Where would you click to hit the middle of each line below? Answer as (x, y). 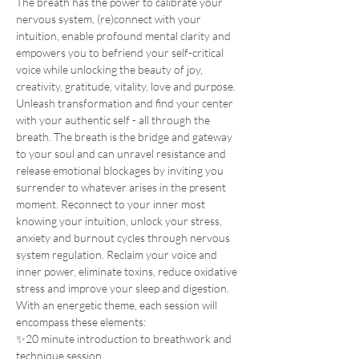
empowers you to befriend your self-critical (121, 53)
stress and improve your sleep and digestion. (123, 288)
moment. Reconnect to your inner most (112, 204)
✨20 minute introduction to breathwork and (125, 339)
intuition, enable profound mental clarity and (125, 36)
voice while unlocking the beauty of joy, (111, 70)
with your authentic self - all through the (114, 120)
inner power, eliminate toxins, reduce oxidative (128, 272)
